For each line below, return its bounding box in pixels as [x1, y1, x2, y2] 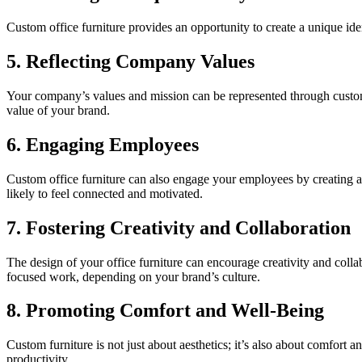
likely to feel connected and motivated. [6, 186, 203, 200]
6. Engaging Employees [6, 133, 199, 155]
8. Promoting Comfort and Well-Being [6, 300, 324, 322]
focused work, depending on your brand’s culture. [6, 269, 260, 284]
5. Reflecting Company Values [6, 51, 255, 73]
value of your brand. [6, 103, 110, 117]
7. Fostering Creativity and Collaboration [6, 217, 351, 238]
